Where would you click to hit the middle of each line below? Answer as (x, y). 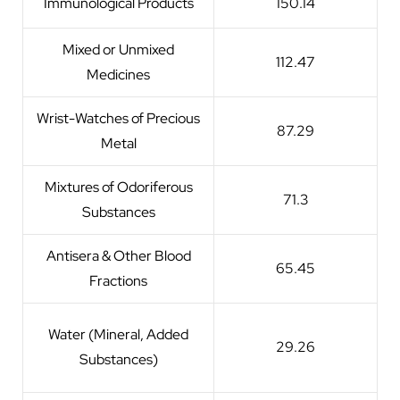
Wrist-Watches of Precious (118, 118)
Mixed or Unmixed (118, 49)
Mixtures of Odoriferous (118, 187)
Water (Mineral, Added (118, 334)
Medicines (118, 74)
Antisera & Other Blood (118, 255)
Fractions (118, 280)
